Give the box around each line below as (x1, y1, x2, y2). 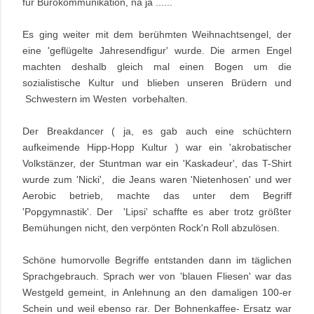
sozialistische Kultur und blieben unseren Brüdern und (22, 77, 292, 89)
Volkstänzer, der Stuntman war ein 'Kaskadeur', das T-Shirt (22, 158, 292, 170)
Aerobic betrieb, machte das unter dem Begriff (22, 190, 292, 202)
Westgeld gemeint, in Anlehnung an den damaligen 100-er (22, 287, 292, 299)
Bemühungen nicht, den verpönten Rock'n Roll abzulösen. (22, 222, 280, 234)
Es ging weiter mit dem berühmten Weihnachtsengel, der (22, 29, 292, 41)
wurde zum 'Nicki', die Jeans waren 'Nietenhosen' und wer (22, 174, 292, 186)
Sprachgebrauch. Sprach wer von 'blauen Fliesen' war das (22, 271, 292, 282)
